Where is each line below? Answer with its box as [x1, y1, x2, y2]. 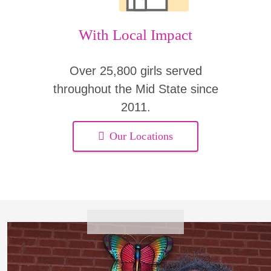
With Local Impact [79, 27, 192, 43]
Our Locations [109, 130, 174, 142]
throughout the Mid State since [53, 82, 218, 96]
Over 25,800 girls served [69, 64, 202, 77]
